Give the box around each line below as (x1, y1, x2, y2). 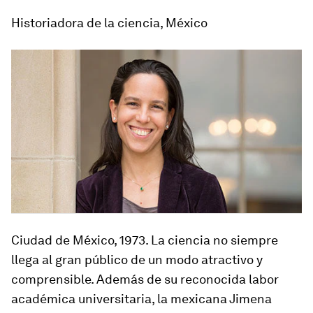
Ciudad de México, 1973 (11, 233, 145, 248)
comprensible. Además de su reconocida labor (11, 272, 279, 287)
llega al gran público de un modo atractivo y (11, 252, 263, 268)
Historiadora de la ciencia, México (11, 15, 208, 31)
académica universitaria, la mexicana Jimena (11, 291, 272, 307)
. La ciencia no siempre (145, 233, 278, 248)
